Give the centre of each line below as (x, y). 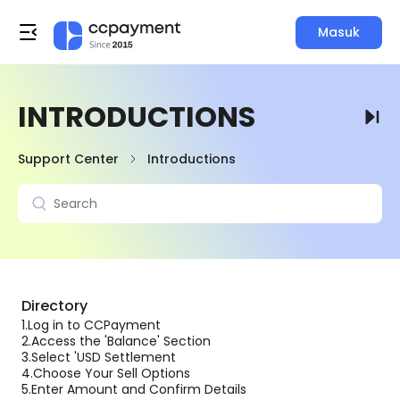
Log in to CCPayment (94, 325)
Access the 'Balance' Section (121, 341)
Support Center (68, 159)
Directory (54, 306)
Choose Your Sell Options (112, 373)
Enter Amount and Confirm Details (139, 389)
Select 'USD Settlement (104, 357)
